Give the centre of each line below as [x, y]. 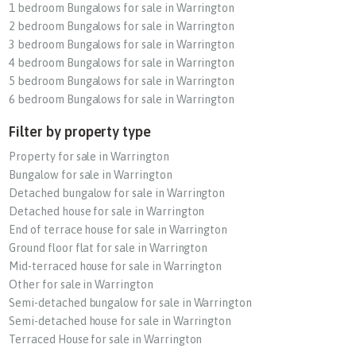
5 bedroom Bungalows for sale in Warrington [122, 81]
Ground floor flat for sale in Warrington [108, 248]
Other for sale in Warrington [81, 284]
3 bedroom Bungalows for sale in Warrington [122, 44]
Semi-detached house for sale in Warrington [120, 321]
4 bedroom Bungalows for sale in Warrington [122, 62]
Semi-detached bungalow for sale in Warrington [131, 302]
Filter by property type [80, 131]
